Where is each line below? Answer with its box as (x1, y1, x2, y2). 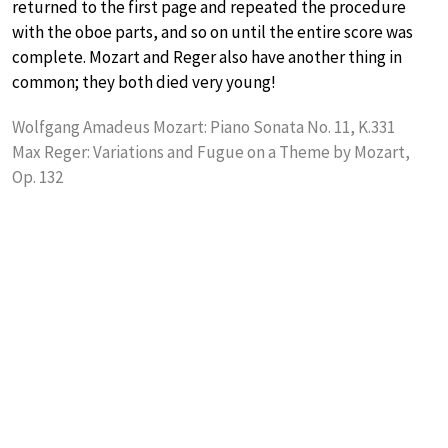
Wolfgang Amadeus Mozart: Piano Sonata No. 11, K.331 (12, 116, 395, 139)
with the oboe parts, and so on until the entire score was (12, 21, 413, 44)
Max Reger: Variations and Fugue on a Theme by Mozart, (12, 141, 410, 164)
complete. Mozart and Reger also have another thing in (12, 46, 402, 69)
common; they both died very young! (12, 71, 276, 94)
